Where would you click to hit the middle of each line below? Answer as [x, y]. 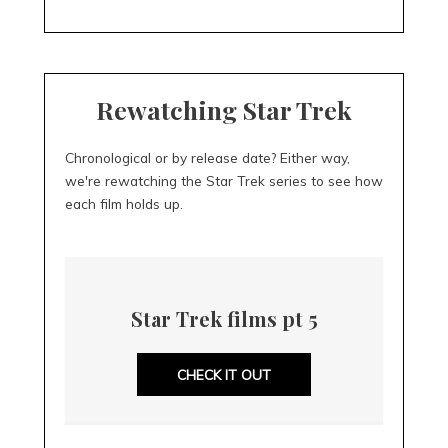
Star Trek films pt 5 [224, 318]
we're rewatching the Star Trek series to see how [224, 180]
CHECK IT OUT [224, 375]
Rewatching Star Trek [224, 109]
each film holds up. [124, 203]
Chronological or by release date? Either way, [207, 157]
